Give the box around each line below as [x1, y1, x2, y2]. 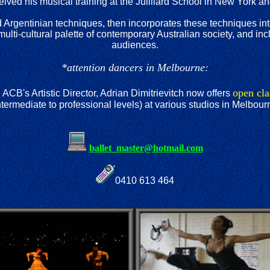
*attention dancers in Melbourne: [61, 61, 209, 74]
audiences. [111, 40, 159, 50]
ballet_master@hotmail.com [89, 143, 203, 153]
